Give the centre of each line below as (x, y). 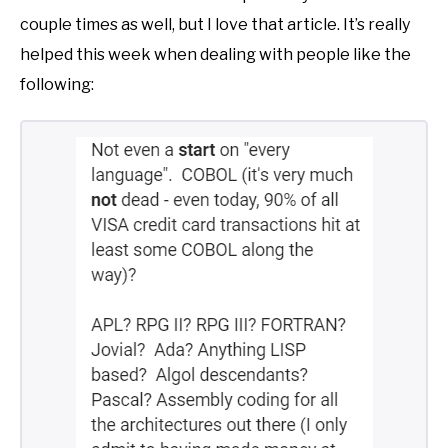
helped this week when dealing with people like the (215, 55)
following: (57, 85)
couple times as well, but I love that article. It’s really (215, 25)
